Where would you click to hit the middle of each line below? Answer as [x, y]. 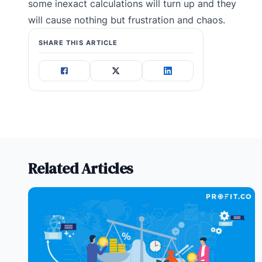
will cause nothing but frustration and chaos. [127, 20]
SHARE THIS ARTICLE [78, 42]
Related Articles [81, 168]
